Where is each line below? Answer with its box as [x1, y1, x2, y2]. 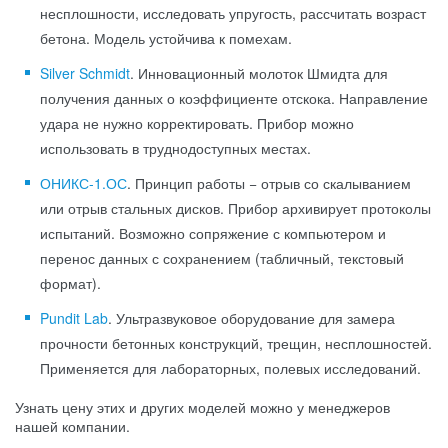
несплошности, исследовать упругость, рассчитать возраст [40, 3, 426, 24]
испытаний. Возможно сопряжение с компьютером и [40, 223, 386, 244]
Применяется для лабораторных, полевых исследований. [40, 358, 421, 379]
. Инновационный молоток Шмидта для [130, 63, 388, 84]
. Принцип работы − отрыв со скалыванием [127, 173, 411, 194]
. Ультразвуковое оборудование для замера [108, 308, 395, 329]
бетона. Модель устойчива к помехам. [40, 28, 292, 49]
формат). [40, 273, 101, 294]
